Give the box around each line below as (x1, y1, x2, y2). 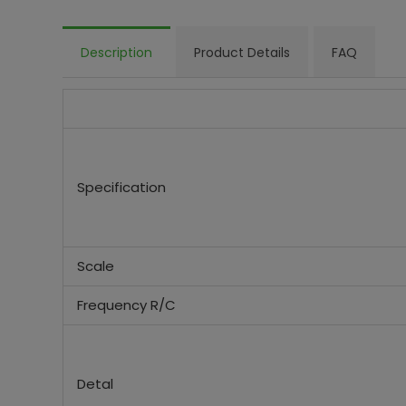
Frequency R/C (76, 295, 176, 314)
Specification (76, 178, 166, 197)
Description (80, 43, 152, 62)
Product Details (193, 43, 290, 62)
